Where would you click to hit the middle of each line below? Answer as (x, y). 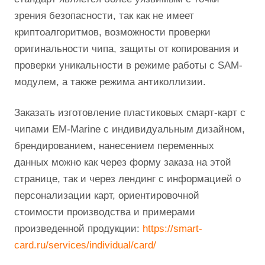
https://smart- (172, 229)
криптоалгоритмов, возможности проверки (112, 32)
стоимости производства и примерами (105, 212)
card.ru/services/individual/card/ (85, 245)
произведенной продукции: (78, 229)
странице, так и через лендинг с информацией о (127, 179)
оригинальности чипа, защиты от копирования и (127, 49)
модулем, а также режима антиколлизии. (110, 82)
